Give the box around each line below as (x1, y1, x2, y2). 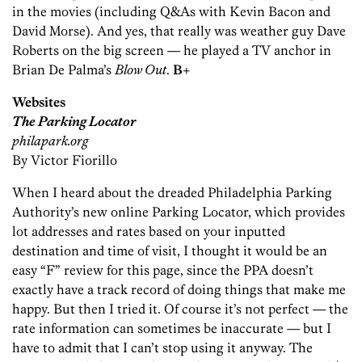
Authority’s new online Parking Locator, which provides (12, 204, 345, 221)
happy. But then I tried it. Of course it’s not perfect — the (12, 301, 348, 318)
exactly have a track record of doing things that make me (12, 281, 346, 298)
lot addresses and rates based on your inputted (12, 223, 285, 240)
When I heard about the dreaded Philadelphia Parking (12, 184, 332, 201)
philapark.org (12, 133, 88, 149)
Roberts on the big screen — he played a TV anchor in (12, 42, 331, 59)
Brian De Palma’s (12, 61, 115, 78)
